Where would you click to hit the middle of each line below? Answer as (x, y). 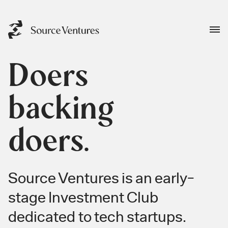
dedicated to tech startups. (97, 217)
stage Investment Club (83, 197)
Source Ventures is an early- (101, 178)
